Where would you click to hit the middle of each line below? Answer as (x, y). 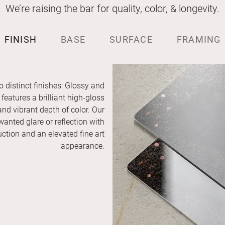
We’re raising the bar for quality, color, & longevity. (113, 9)
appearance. (83, 146)
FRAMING (199, 40)
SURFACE (131, 40)
